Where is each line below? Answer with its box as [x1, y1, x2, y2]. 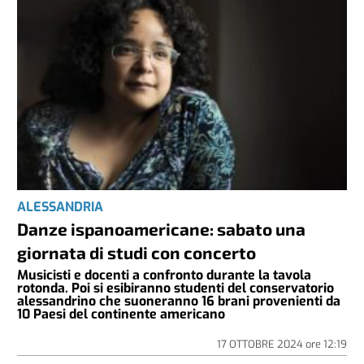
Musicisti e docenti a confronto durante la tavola [17, 266, 312, 284]
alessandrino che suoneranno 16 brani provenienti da [17, 292, 341, 310]
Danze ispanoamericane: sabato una [17, 219, 306, 240]
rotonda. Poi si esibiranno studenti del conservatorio [17, 279, 335, 297]
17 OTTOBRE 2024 [216, 337, 305, 352]
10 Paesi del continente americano [17, 305, 226, 323]
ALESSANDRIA [17, 198, 104, 216]
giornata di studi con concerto [17, 242, 257, 263]
